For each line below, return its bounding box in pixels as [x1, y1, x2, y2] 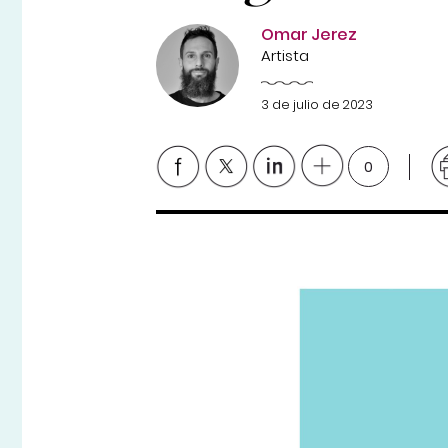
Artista [261, 45, 310, 67]
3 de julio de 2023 [261, 96, 374, 114]
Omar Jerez [261, 23, 357, 47]
